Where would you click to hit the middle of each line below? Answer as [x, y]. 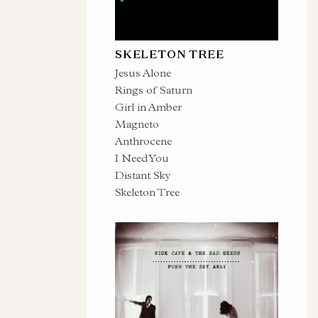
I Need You [142, 158]
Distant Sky [143, 175]
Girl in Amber [148, 107]
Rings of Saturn [154, 90]
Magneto [137, 124]
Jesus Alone [143, 73]
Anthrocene [143, 141]
